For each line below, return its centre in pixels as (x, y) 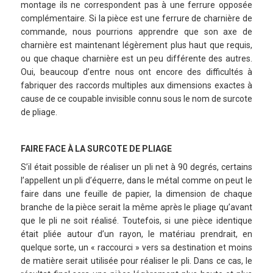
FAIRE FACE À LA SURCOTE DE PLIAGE (96, 148)
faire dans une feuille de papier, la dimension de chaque (136, 193)
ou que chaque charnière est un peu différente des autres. (136, 58)
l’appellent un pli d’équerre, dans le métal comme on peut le (136, 180)
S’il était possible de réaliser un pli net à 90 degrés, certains (136, 167)
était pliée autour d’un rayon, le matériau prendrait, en (136, 234)
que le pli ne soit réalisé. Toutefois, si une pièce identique (136, 220)
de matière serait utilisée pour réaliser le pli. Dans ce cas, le (136, 261)
